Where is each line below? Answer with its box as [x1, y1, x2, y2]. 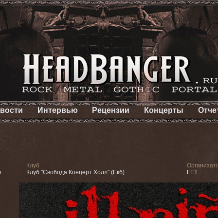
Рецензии [92, 106, 130, 114]
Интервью [37, 106, 78, 114]
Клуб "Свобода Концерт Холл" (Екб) [26, 169, 125, 176]
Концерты [144, 106, 184, 114]
